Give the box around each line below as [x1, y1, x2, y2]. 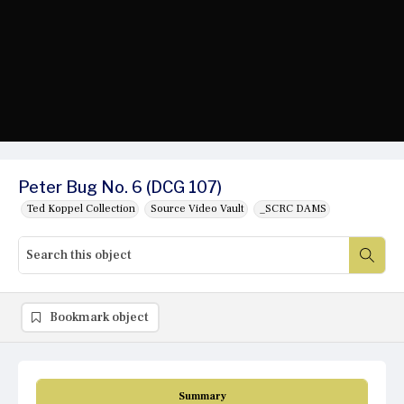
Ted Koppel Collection [27, 202, 135, 216]
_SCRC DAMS [260, 202, 326, 216]
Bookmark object [50, 309, 149, 326]
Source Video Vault [151, 202, 244, 216]
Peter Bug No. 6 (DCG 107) [18, 178, 222, 197]
